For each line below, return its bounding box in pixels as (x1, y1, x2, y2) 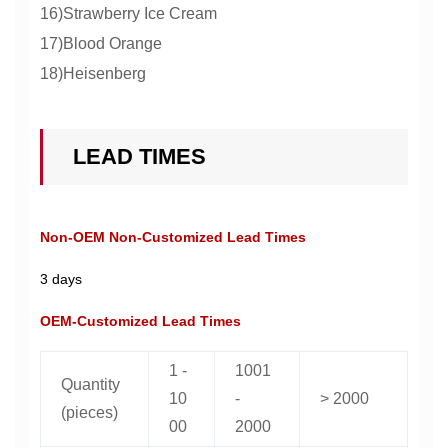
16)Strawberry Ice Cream (40, 4, 217, 22)
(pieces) (61, 403, 118, 421)
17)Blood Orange (40, 34, 162, 52)
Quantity (61, 375, 120, 393)
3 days (40, 270, 82, 287)
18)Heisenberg (40, 64, 146, 82)
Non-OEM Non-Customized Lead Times (40, 228, 306, 245)
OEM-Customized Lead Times (40, 312, 241, 329)
